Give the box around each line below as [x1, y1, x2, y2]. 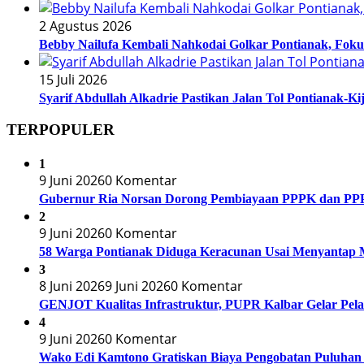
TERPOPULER [6, 121, 115, 139]
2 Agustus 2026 [39, 16, 132, 35]
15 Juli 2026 [39, 70, 107, 89]
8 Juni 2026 [39, 277, 105, 296]
